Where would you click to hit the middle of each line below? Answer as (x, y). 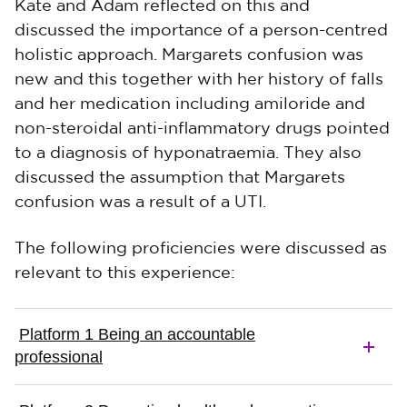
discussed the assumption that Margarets (180, 178)
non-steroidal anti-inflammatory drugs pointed (202, 129)
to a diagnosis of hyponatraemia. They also (188, 154)
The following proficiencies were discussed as (201, 249)
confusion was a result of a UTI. (140, 203)
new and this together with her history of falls (199, 80)
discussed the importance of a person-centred (201, 31)
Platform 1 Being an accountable (137, 334)
